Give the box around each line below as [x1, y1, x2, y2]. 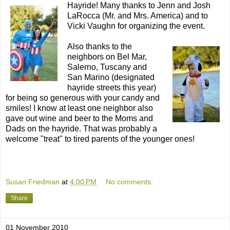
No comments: [106, 177, 154, 186]
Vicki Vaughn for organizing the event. [67, 22, 205, 31]
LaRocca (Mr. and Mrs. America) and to [67, 11, 208, 21]
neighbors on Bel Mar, [67, 52, 147, 62]
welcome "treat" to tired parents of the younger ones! [6, 135, 195, 144]
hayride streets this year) [67, 83, 156, 92]
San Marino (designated [67, 73, 155, 82]
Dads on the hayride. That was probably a [6, 124, 157, 133]
